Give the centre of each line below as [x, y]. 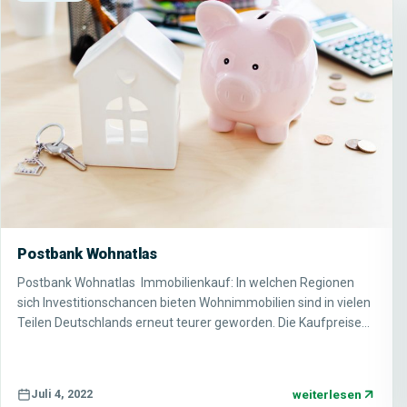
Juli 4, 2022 [62, 394]
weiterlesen [328, 394]
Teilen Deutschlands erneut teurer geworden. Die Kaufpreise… [194, 322]
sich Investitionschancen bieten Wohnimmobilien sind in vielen [194, 302]
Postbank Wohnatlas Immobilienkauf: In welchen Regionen [186, 282]
